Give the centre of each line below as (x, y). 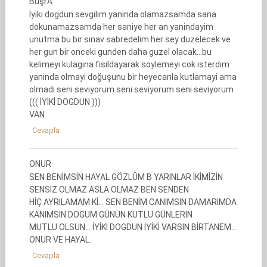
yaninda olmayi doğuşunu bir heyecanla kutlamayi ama (133, 77)
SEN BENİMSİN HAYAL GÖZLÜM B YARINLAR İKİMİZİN (126, 177)
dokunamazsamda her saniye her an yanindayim (121, 27)
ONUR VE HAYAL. (60, 240)
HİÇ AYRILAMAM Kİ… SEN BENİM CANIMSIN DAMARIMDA (133, 202)
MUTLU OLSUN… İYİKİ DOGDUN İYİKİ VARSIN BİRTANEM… (133, 227)
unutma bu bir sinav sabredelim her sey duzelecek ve (130, 39)
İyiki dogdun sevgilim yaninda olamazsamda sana (122, 14)
